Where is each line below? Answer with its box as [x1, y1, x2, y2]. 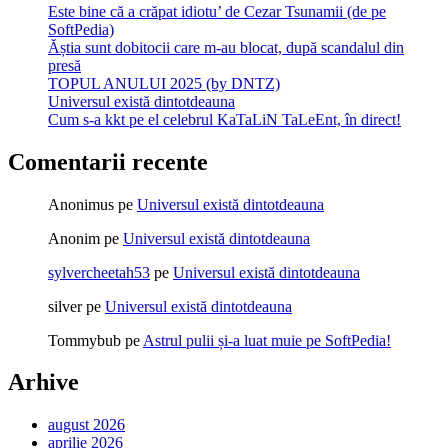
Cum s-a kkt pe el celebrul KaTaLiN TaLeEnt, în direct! [48, 110, 401, 128]
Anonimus [48, 195, 114, 213]
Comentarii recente [8, 148, 208, 175]
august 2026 [48, 416, 125, 434]
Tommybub [48, 331, 121, 349]
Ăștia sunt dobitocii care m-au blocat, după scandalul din [48, 38, 404, 56]
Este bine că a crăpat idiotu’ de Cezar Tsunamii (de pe [48, 2, 386, 20]
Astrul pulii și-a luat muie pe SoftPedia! [143, 331, 391, 349]
